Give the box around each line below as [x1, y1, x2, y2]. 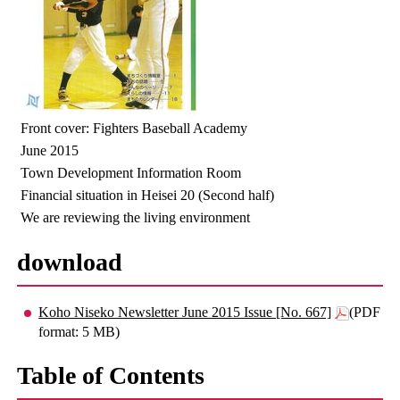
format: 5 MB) [38, 324, 121, 339]
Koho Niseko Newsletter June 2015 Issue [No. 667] [38, 304, 332, 320]
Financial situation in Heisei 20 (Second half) [21, 187, 275, 203]
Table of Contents [17, 362, 205, 389]
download [17, 248, 123, 276]
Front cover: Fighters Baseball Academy [21, 121, 248, 136]
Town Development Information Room [21, 165, 242, 180]
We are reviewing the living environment [21, 210, 251, 225]
